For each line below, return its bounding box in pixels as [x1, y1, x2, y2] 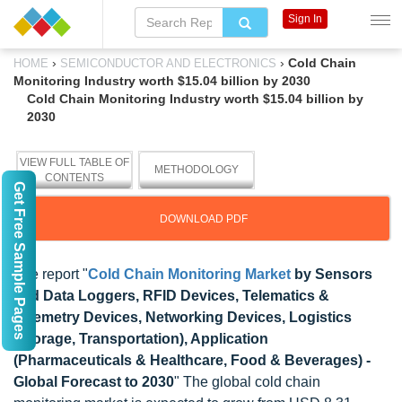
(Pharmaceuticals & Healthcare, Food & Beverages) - [13, 353, 371, 368]
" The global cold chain [174, 374, 320, 389]
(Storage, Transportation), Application [13, 331, 268, 346]
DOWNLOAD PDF [160, 213, 248, 225]
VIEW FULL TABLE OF [20, 156, 129, 169]
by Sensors [291, 267, 372, 282]
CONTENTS [45, 171, 104, 184]
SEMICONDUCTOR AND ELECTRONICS [57, 57, 280, 70]
